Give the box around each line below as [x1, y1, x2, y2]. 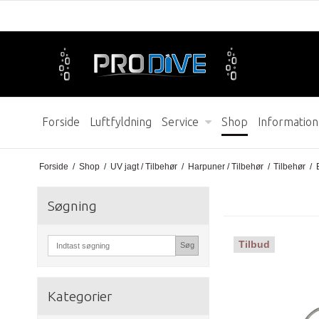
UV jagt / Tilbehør [110, 161, 177, 172]
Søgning [48, 197, 97, 214]
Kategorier [48, 288, 112, 304]
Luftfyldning [90, 115, 152, 128]
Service [162, 115, 199, 128]
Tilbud [239, 239, 271, 251]
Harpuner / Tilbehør [187, 161, 263, 172]
